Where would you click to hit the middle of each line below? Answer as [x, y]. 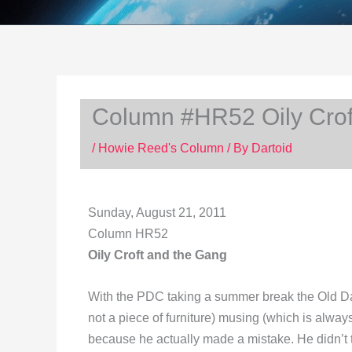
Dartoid [272, 148]
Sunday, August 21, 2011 [157, 213]
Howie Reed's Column [161, 148]
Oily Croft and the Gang [158, 255]
